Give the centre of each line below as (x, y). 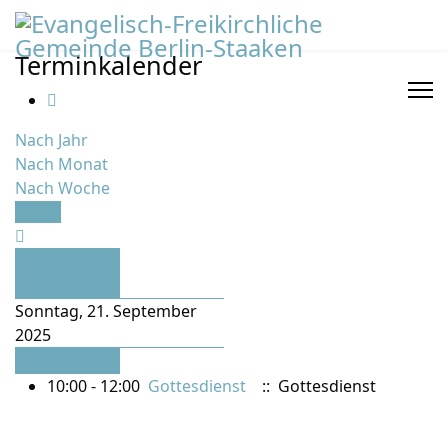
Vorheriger (57, 261)
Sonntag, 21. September (106, 311)
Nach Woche (62, 188)
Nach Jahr (51, 140)
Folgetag (49, 361)
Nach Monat (61, 164)
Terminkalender (108, 65)
